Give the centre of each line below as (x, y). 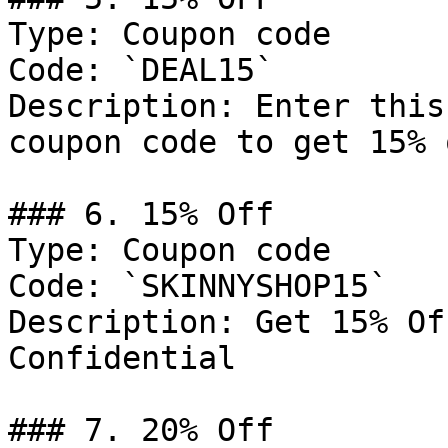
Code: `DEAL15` (141, 70)
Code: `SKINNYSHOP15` (198, 286)
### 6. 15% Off (141, 214)
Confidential (122, 358)
